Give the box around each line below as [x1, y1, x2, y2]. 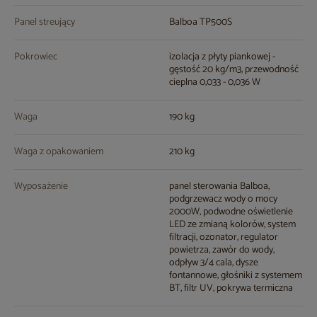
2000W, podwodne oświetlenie [169, 204, 293, 221]
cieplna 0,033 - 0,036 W [169, 74, 260, 91]
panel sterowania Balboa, [169, 178, 270, 195]
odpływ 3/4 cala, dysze [169, 255, 258, 272]
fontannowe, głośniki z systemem [169, 267, 302, 284]
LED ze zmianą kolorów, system [169, 217, 296, 234]
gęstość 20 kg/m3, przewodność [169, 62, 299, 79]
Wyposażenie [14, 178, 68, 195]
